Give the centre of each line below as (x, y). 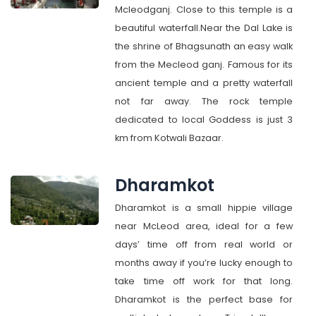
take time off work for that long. (204, 281)
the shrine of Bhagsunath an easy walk (204, 46)
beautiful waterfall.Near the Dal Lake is (204, 28)
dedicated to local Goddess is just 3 (204, 120)
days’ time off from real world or (204, 244)
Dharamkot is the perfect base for (204, 299)
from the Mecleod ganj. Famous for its (204, 65)
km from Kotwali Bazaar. (170, 138)
